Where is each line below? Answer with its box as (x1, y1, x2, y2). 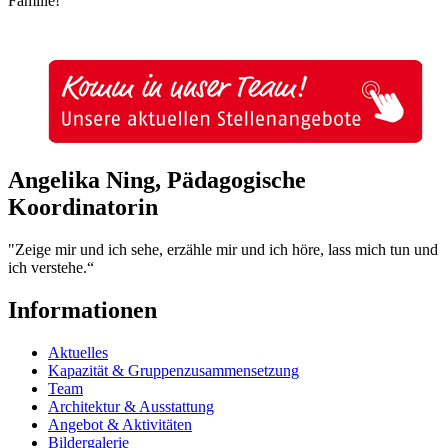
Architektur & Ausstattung (48, 397, 214, 415)
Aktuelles (48, 343, 108, 361)
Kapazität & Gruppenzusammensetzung (48, 361, 299, 379)
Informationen (8, 296, 157, 323)
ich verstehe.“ (8, 259, 94, 277)
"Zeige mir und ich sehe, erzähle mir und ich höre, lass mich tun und (8, 241, 438, 259)
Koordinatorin (8, 194, 158, 221)
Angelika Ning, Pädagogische (8, 167, 306, 194)
